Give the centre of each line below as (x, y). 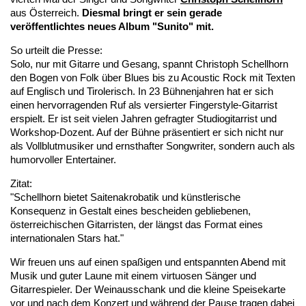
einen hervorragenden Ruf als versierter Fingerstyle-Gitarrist (144, 105)
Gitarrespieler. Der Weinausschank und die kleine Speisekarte (148, 289)
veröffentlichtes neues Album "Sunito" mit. (112, 26)
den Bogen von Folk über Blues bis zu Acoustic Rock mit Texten (153, 78)
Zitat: (21, 183)
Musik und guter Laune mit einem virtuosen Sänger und (133, 276)
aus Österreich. (46, 13)
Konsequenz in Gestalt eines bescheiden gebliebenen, (130, 211)
